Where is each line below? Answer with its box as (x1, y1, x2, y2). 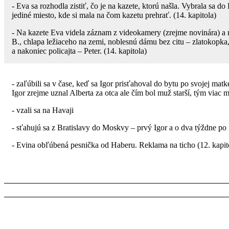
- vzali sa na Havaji (12, 105, 74, 114)
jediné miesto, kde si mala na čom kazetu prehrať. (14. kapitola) (12, 10, 216, 19)
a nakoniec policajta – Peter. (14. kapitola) (12, 46, 147, 55)
